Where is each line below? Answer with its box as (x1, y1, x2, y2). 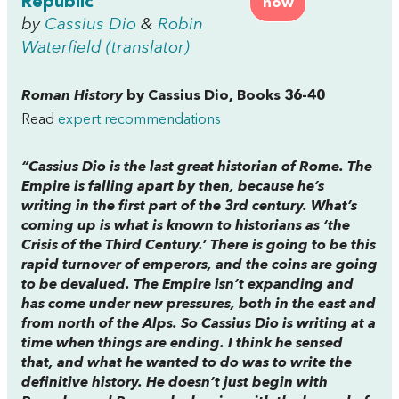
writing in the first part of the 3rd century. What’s (21, 199, 357, 214)
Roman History (21, 89, 126, 103)
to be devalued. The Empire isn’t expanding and (21, 278, 354, 292)
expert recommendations (58, 113, 221, 127)
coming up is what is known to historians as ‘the (21, 219, 350, 233)
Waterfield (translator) (21, 39, 190, 57)
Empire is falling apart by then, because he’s (21, 180, 324, 194)
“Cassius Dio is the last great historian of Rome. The (21, 160, 372, 175)
